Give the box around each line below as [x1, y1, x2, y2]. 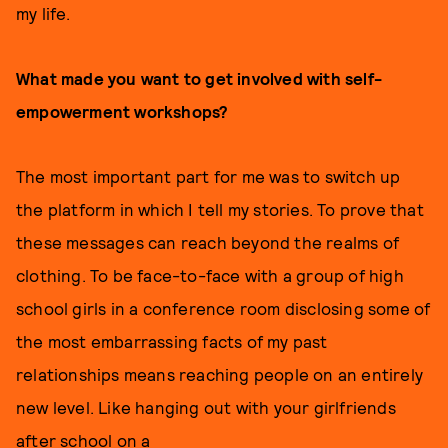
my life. [16, 3, 80, 23]
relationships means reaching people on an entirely [16, 364, 424, 384]
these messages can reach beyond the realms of [16, 232, 400, 252]
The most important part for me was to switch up [16, 166, 401, 186]
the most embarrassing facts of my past [16, 331, 328, 351]
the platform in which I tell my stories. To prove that [16, 199, 424, 219]
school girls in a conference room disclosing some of [16, 298, 431, 318]
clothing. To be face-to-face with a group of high [16, 265, 404, 285]
